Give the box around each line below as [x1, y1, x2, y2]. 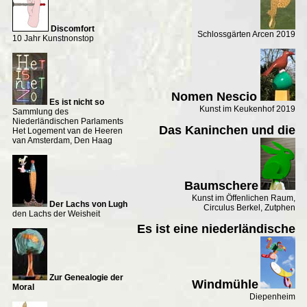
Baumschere [184, 179, 258, 193]
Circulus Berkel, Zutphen [203, 203, 295, 212]
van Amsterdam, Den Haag [12, 135, 112, 145]
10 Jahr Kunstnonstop [12, 33, 94, 43]
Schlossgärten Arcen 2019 [197, 29, 295, 39]
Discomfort [50, 23, 95, 34]
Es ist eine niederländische [136, 222, 295, 236]
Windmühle [191, 278, 258, 291]
